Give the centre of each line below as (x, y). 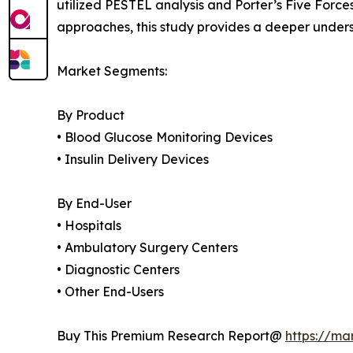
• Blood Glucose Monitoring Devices (165, 137)
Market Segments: (112, 71)
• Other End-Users (110, 292)
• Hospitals (89, 226)
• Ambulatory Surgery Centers (147, 248)
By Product (91, 115)
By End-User (94, 204)
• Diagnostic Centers (118, 270)
